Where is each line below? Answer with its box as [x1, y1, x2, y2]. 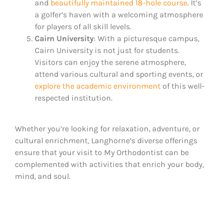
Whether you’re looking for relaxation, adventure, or [15, 124, 200, 134]
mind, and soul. [15, 171, 70, 181]
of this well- [161, 81, 205, 91]
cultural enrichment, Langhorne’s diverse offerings [15, 136, 197, 146]
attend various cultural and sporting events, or [35, 69, 203, 79]
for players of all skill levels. [35, 22, 131, 32]
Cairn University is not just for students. [35, 46, 179, 55]
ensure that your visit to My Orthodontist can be [15, 148, 189, 158]
